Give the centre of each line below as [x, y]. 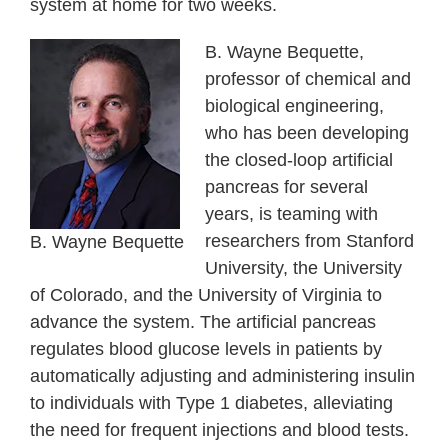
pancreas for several [286, 187]
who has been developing [307, 133]
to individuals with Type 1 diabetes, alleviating [211, 403]
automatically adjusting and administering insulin [222, 376]
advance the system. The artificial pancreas [203, 322]
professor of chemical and [308, 79]
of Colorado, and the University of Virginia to [206, 295]
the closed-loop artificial [299, 160]
